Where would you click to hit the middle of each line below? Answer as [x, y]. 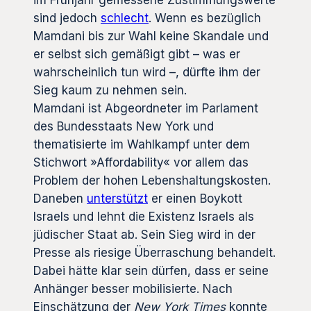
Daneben [60, 198]
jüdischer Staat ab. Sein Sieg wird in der [144, 234]
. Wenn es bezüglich [205, 18]
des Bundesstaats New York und [124, 126]
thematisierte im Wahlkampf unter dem [142, 144]
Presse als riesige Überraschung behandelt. [154, 252]
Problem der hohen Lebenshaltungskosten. [152, 180]
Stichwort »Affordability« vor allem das [141, 162]
